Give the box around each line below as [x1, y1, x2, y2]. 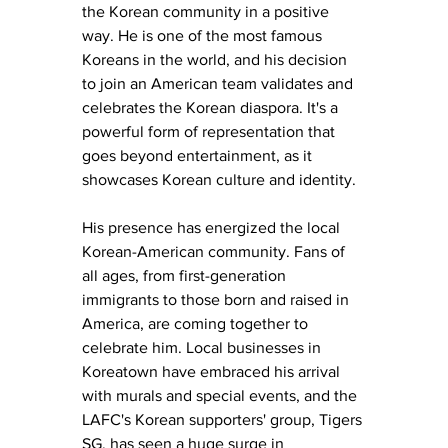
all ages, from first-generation [82, 267, 290, 285]
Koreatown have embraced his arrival [82, 363, 344, 381]
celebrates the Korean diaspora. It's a [82, 99, 342, 117]
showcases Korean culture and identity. [82, 171, 360, 189]
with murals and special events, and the [82, 387, 361, 405]
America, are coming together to [82, 315, 312, 333]
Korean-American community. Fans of [82, 243, 349, 261]
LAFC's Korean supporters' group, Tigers [82, 411, 366, 429]
